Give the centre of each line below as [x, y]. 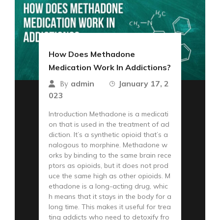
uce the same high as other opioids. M [110, 176]
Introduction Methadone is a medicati [109, 114]
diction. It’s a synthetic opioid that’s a [108, 134]
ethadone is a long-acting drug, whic [108, 186]
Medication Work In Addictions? [110, 67]
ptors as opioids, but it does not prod [109, 165]
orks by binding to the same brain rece [110, 155]
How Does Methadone [92, 54]
